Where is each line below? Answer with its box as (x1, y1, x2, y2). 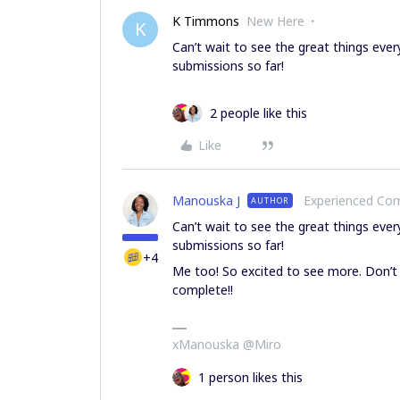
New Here (246, 12, 304, 29)
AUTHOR (251, 194, 289, 206)
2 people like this (210, 104, 307, 121)
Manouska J (172, 191, 240, 209)
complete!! (172, 280, 237, 298)
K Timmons (172, 12, 239, 29)
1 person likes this (198, 368, 303, 386)
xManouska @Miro (172, 335, 281, 353)
